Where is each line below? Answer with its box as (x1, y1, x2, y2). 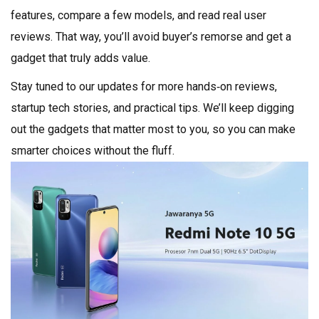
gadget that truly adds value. (11, 51, 150, 65)
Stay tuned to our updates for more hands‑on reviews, (11, 80, 277, 93)
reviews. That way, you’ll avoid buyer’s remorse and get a (11, 30, 291, 43)
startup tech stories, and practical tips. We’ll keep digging (11, 101, 294, 115)
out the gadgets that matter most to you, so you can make (11, 122, 296, 136)
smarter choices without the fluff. (11, 144, 174, 157)
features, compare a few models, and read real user (11, 9, 266, 22)
